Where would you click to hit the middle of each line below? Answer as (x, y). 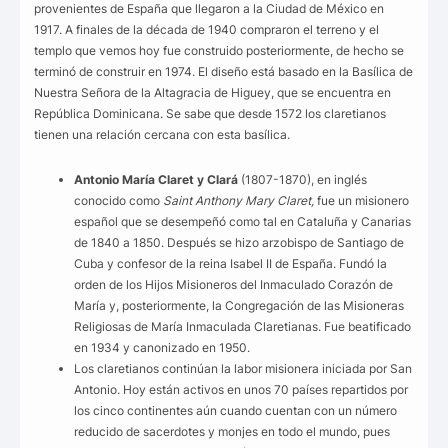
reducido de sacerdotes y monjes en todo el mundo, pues (232, 432)
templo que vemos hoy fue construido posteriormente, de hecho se (219, 51)
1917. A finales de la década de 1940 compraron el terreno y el (206, 30)
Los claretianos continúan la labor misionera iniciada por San (243, 369)
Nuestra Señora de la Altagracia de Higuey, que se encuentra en (212, 93)
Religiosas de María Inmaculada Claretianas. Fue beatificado (242, 327)
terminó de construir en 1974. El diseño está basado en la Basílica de (223, 72)
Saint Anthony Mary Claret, (240, 201)
